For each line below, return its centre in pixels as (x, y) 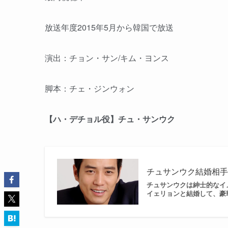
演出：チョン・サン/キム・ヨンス (107, 58)
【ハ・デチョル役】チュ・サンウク (110, 119)
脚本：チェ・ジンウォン (90, 89)
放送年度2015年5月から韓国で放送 (109, 27)
